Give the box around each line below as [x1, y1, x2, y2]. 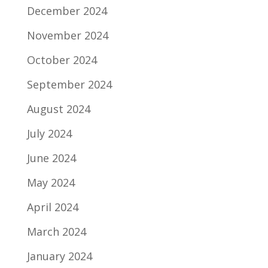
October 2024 [26, 53, 97, 67]
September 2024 [26, 77, 112, 92]
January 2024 [26, 249, 92, 263]
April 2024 [26, 200, 78, 214]
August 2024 [26, 102, 90, 116]
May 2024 [26, 175, 75, 190]
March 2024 [26, 224, 86, 239]
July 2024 [26, 126, 72, 141]
